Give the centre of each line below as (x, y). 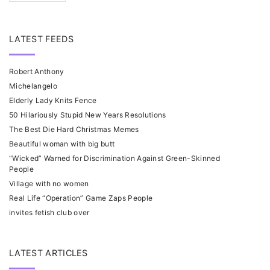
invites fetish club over (49, 213)
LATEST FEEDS (41, 39)
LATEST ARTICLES (49, 253)
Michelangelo (33, 86)
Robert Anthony (37, 72)
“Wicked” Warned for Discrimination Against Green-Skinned (115, 159)
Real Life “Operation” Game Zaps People (81, 198)
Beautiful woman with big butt (62, 144)
